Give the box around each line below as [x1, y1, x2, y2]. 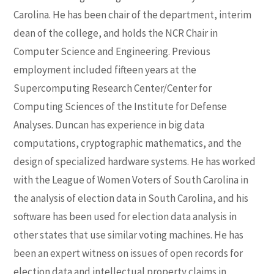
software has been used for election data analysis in [13, 210, 237, 224]
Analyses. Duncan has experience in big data [13, 118, 205, 132]
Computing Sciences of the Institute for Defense [13, 100, 228, 114]
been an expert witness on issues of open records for [13, 246, 243, 261]
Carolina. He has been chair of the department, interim [13, 8, 252, 22]
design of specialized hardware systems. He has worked [13, 155, 256, 169]
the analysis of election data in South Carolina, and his [13, 191, 249, 206]
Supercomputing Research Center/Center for [13, 81, 212, 95]
